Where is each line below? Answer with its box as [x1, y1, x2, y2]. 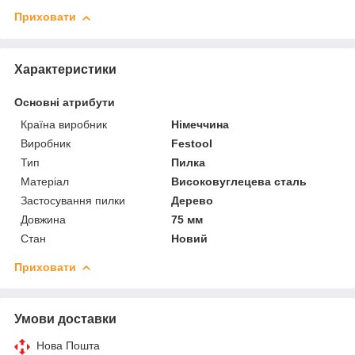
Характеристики [14, 62, 116, 76]
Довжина [21, 212, 66, 226]
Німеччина [171, 117, 230, 131]
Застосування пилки [21, 193, 125, 207]
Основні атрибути [14, 95, 115, 109]
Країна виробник [21, 117, 107, 131]
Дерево [171, 193, 214, 207]
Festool [171, 136, 213, 150]
